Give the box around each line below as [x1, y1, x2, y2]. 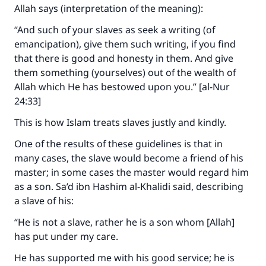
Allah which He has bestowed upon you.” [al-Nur [14, 80, 230, 93]
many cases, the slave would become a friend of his [14, 151, 243, 164]
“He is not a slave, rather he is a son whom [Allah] [14, 216, 235, 229]
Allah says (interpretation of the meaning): [14, 2, 205, 15]
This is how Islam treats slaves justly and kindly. [14, 116, 229, 129]
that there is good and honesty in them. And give [14, 52, 233, 65]
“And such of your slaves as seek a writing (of [14, 23, 215, 36]
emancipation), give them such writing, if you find [14, 37, 236, 50]
